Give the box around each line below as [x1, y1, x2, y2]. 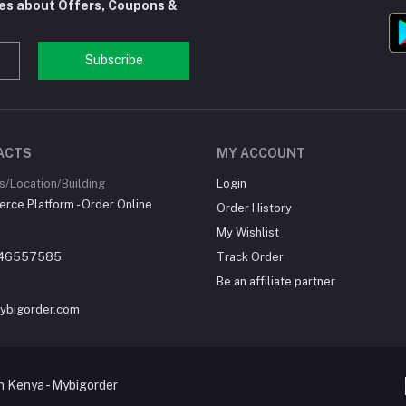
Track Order [217, 250, 284, 264]
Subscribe [84, 53, 143, 68]
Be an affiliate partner [217, 275, 335, 288]
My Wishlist [217, 226, 279, 239]
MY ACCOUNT [217, 146, 305, 160]
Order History [217, 201, 292, 215]
